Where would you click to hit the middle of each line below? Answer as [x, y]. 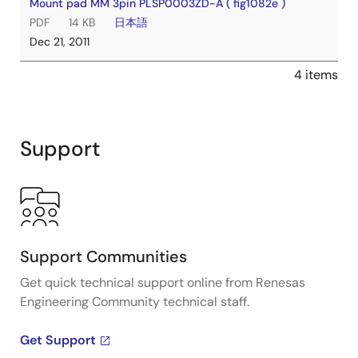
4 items [316, 74]
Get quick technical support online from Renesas [163, 282]
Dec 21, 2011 [60, 41]
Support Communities [103, 256]
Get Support [58, 340]
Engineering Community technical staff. [135, 301]
